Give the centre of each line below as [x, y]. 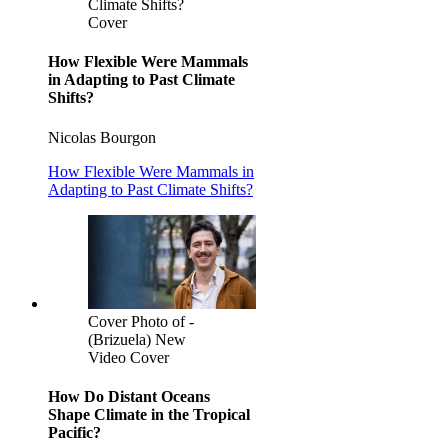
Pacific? [74, 432]
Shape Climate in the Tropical [149, 414]
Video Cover [128, 357]
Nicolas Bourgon [102, 137]
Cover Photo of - [141, 321]
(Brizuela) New [137, 339]
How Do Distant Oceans [129, 396]
